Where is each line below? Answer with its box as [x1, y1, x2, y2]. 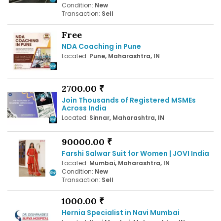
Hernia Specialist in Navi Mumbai [62, 207, 180, 218]
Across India [62, 103, 107, 113]
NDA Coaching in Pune [62, 41, 141, 52]
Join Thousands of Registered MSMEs [62, 95, 196, 105]
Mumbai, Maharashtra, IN [89, 158, 170, 167]
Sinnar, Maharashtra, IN [89, 113, 164, 122]
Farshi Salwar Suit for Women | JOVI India [62, 148, 209, 158]
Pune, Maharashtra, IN [89, 52, 160, 61]
